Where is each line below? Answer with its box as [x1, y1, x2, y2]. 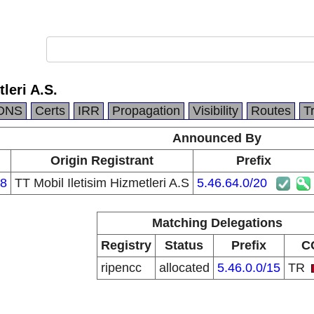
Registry [100, 238, 151, 252]
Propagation [112, 104, 180, 118]
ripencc [100, 261, 142, 275]
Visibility [193, 104, 238, 118]
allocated [158, 261, 210, 275]
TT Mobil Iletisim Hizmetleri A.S [14, 176, 189, 190]
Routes [251, 104, 291, 118]
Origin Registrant [50, 153, 153, 168]
